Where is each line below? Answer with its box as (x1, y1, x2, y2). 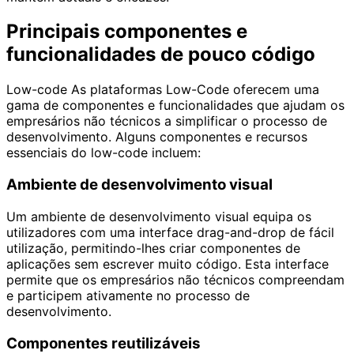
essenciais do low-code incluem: (6, 145, 201, 161)
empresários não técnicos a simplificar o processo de (6, 113, 327, 130)
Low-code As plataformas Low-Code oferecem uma (6, 81, 319, 98)
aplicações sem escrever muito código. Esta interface (6, 255, 329, 272)
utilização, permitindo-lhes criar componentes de (6, 239, 300, 256)
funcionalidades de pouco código (6, 43, 315, 66)
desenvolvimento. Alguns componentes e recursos (6, 129, 307, 145)
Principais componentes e (6, 20, 247, 43)
